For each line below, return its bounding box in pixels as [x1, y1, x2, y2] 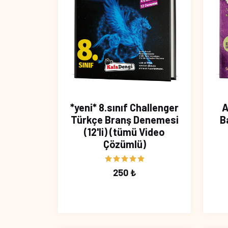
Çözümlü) [103, 138, 146, 151]
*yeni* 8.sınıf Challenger [70, 101, 179, 114]
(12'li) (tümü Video [84, 126, 165, 138]
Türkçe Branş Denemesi [70, 113, 179, 126]
